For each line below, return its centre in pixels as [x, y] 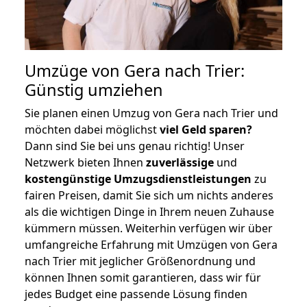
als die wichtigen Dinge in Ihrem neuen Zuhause [149, 211]
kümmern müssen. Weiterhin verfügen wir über [149, 228]
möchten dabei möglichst [92, 129]
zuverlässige [180, 162]
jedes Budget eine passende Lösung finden [136, 294]
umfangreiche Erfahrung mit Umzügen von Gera [151, 244]
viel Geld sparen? [206, 129]
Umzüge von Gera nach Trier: [135, 70]
